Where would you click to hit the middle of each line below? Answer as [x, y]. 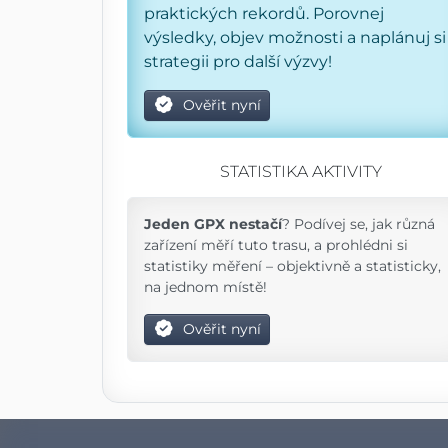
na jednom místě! [205, 286]
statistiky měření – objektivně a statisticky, [292, 265]
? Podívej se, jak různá [358, 223]
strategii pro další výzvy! [238, 61]
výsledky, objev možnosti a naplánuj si [295, 37]
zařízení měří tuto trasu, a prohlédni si [276, 244]
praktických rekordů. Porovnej [264, 13]
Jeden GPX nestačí [213, 223]
